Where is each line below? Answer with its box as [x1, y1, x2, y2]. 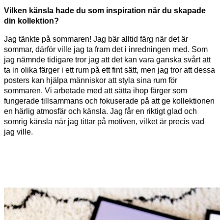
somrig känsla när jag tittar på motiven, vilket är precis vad [4, 117, 204, 126]
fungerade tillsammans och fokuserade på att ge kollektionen [4, 96, 215, 105]
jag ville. [4, 127, 33, 136]
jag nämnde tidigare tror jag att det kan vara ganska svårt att [4, 55, 211, 64]
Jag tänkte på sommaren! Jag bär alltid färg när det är [4, 34, 188, 43]
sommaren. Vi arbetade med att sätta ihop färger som [4, 86, 187, 95]
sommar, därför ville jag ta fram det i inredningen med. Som [4, 45, 208, 54]
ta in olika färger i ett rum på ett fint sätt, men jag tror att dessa [4, 65, 215, 74]
